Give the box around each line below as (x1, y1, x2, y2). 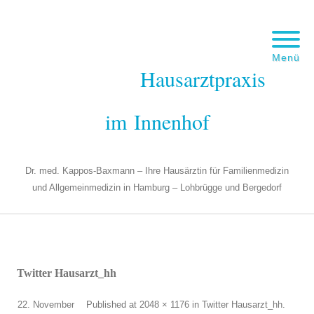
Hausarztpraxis (139, 64, 266, 93)
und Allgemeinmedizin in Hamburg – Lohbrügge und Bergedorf (32, 182, 282, 193)
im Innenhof (104, 107, 210, 135)
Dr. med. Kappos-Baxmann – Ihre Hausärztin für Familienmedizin (25, 165, 289, 176)
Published (86, 299, 129, 310)
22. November (17, 299, 74, 310)
